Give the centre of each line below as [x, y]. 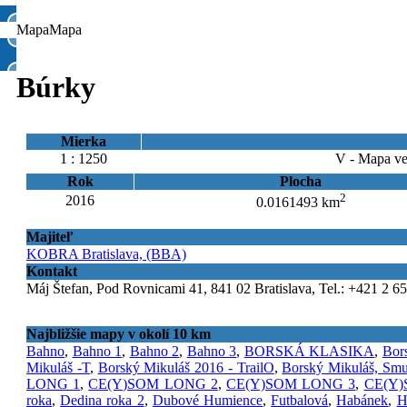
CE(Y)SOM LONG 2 [153, 384]
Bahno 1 [97, 352]
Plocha [301, 182]
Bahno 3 [212, 352]
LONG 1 [54, 384]
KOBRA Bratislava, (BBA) [106, 254]
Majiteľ [50, 237]
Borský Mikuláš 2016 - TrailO [186, 368]
